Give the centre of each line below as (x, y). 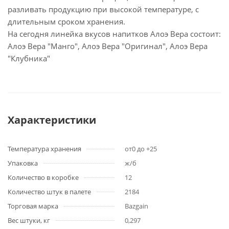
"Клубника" (31, 58)
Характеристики (52, 120)
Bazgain (136, 206)
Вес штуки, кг (29, 220)
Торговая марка (33, 206)
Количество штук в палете (49, 192)
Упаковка (23, 163)
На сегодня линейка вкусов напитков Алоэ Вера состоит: (114, 34)
